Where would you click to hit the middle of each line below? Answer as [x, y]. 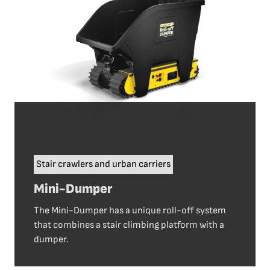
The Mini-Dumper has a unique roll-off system [130, 211]
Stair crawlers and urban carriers [103, 165]
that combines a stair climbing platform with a [129, 225]
